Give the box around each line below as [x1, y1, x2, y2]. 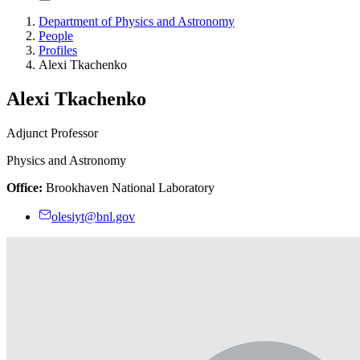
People [39, 29, 73, 43]
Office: [6, 180, 43, 194]
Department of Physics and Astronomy [39, 14, 235, 28]
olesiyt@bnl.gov [51, 209, 135, 223]
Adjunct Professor [6, 125, 98, 140]
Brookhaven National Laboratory [43, 180, 215, 194]
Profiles [39, 43, 77, 57]
